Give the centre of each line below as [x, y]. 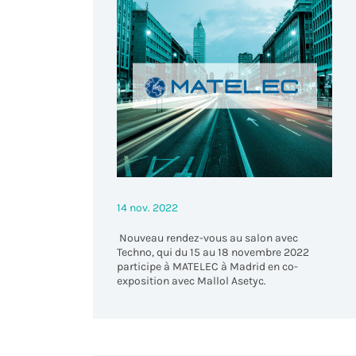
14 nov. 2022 [148, 207]
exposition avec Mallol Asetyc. [192, 281]
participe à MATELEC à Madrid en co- [208, 266]
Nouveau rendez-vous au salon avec [208, 238]
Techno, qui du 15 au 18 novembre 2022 [213, 252]
